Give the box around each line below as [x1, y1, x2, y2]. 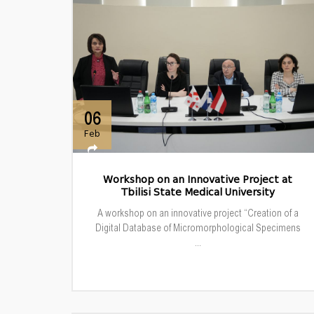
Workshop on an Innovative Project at [103, 174, 292, 186]
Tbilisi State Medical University [121, 186, 275, 198]
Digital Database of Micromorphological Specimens [95, 221, 301, 233]
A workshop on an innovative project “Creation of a [97, 207, 299, 219]
